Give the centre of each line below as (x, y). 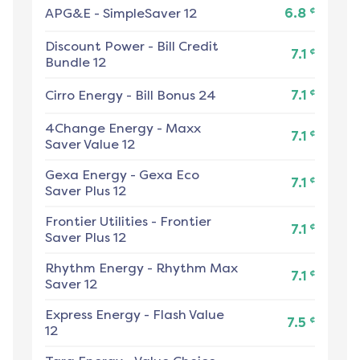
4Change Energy (99, 129)
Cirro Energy (84, 96)
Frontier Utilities (96, 222)
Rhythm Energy (94, 268)
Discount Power (95, 47)
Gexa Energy (86, 175)
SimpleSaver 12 (150, 14)
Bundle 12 (76, 63)
